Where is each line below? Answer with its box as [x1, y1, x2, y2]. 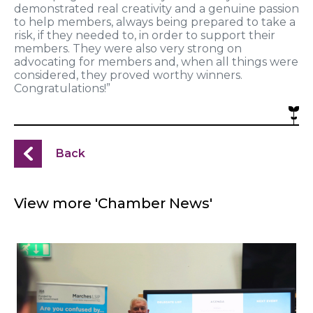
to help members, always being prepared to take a [14, 15, 296, 29]
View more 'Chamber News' [14, 195, 212, 212]
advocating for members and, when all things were [14, 55, 298, 69]
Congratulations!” [14, 82, 110, 96]
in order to [139, 29, 201, 43]
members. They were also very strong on [14, 42, 242, 56]
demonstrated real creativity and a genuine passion [14, 2, 299, 16]
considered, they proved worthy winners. [14, 68, 242, 82]
